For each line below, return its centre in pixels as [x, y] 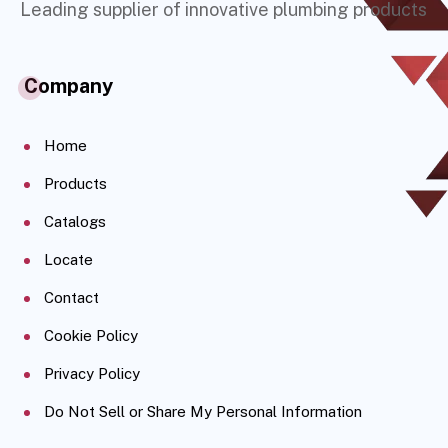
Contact [71, 297]
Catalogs [75, 221]
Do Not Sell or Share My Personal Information [203, 411]
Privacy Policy [92, 373]
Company [68, 86]
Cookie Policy [91, 335]
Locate [68, 259]
